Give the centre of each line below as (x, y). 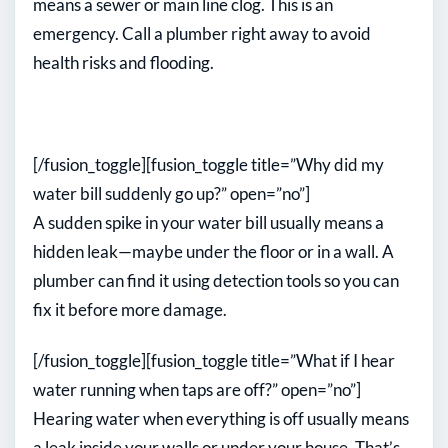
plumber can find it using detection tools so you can (216, 281)
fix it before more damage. (130, 310)
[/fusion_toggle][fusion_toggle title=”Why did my (208, 165)
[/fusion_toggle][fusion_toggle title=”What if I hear (214, 361)
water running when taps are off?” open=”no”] (197, 390)
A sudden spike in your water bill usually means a (208, 223)
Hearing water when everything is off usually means (221, 419)
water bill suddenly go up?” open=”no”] (171, 194)
